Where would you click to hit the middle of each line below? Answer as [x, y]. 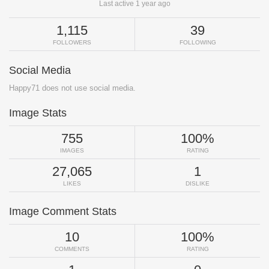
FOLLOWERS [72, 43]
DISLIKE [198, 184]
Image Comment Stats [63, 212]
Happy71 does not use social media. [72, 88]
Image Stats [38, 113]
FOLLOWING [198, 43]
